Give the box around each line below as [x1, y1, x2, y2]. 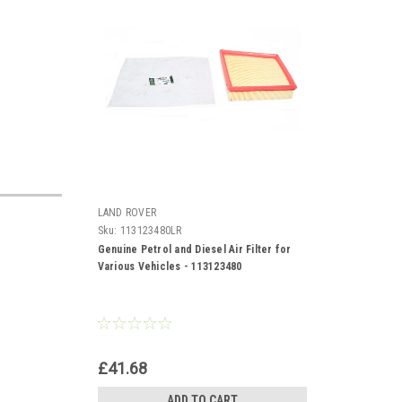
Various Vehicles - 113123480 [97, 259, 242, 273]
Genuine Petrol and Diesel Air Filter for [97, 242, 292, 256]
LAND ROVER [97, 205, 156, 219]
